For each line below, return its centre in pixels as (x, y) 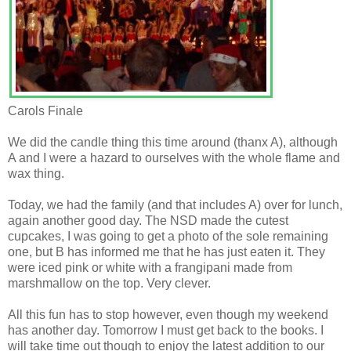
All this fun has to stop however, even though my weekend (168, 314)
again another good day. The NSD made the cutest (148, 220)
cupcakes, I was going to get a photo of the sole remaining (168, 236)
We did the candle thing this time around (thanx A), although (173, 142)
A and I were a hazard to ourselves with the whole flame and (174, 157)
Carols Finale (45, 110)
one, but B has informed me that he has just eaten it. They (166, 251)
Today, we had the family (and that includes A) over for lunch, (175, 204)
